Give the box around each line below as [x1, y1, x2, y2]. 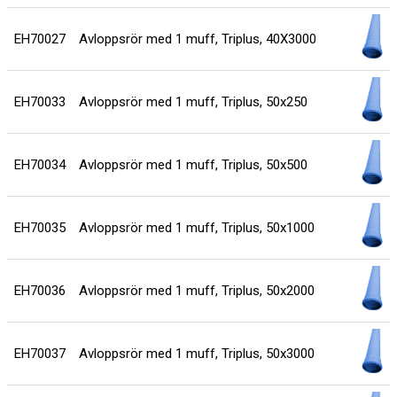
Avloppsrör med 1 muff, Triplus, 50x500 [78, 157, 307, 174]
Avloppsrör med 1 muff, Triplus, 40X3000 [78, 31, 316, 48]
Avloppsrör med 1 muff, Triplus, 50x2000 [78, 283, 315, 300]
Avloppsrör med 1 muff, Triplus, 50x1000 [78, 220, 315, 237]
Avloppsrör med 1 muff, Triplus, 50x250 [78, 94, 307, 111]
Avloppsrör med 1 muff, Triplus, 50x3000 [78, 346, 315, 362]
